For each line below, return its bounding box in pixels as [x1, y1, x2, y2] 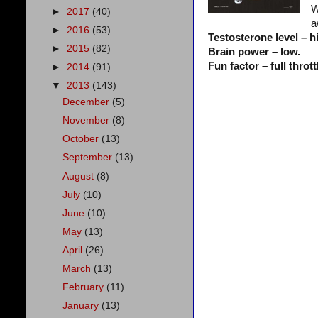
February [62, 282, 107, 293]
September [62, 152, 116, 163]
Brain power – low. [208, 45, 300, 57]
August [62, 170, 97, 182]
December [62, 97, 113, 107]
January [62, 300, 102, 312]
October [62, 133, 102, 145]
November [62, 115, 113, 126]
